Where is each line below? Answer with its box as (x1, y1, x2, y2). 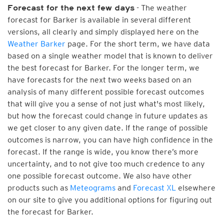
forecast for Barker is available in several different (7, 15, 191, 24)
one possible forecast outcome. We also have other (7, 171, 192, 180)
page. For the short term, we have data (65, 39, 210, 48)
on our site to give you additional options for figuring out (7, 195, 212, 204)
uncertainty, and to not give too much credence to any (7, 159, 205, 168)
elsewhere (176, 183, 215, 192)
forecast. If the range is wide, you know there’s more (7, 147, 198, 156)
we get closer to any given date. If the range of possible (7, 123, 208, 132)
